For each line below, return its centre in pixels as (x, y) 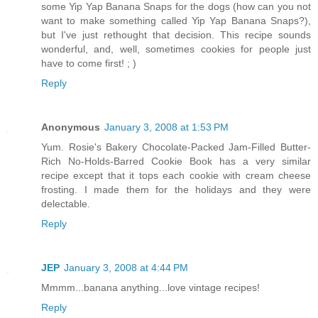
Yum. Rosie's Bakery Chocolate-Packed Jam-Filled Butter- (176, 147)
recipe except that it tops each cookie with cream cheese (176, 176)
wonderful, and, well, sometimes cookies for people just (176, 49)
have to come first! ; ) (89, 64)
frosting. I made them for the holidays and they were (176, 190)
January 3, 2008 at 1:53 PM (166, 127)
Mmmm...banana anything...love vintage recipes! (150, 288)
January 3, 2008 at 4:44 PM (126, 268)
